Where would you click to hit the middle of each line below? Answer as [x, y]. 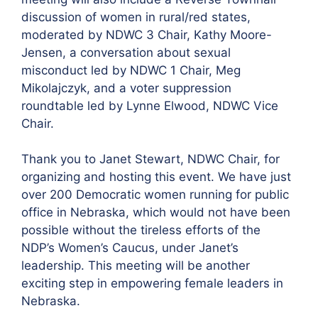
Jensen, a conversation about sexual [126, 52]
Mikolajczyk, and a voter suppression [126, 88]
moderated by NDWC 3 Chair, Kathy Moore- [147, 34]
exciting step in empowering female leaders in [152, 283]
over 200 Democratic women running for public [155, 194]
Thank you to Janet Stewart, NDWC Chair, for [150, 159]
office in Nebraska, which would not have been [156, 212]
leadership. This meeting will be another [136, 265]
